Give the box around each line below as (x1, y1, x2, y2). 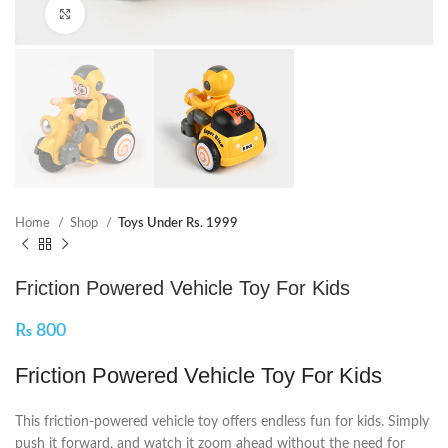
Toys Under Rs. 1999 (118, 216, 238, 231)
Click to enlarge (85, 7, 174, 20)
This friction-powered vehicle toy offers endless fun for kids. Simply (15, 415, 429, 430)
